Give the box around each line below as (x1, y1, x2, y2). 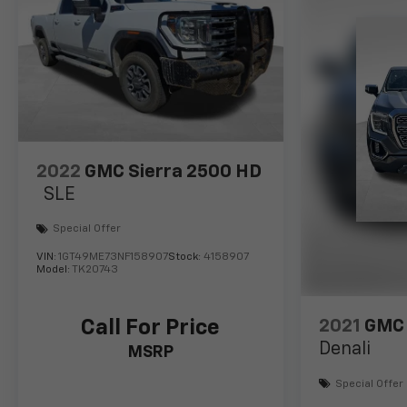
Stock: (168, 251, 203, 263)
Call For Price (81, 316, 221, 339)
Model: (36, 263, 72, 275)
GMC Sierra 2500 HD (84, 162, 262, 181)
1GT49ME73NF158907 (58, 251, 168, 263)
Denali (318, 340, 371, 359)
